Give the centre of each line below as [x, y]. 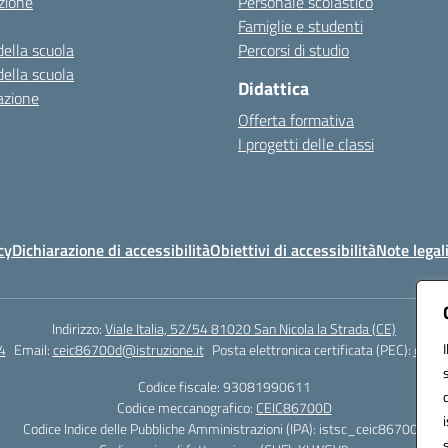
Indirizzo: [78, 329]
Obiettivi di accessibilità [293, 250]
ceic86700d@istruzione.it [128, 350]
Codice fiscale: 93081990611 [224, 387]
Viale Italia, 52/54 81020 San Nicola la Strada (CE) [250, 329]
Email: [33, 350]
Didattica [273, 89]
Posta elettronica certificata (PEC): [312, 350]
